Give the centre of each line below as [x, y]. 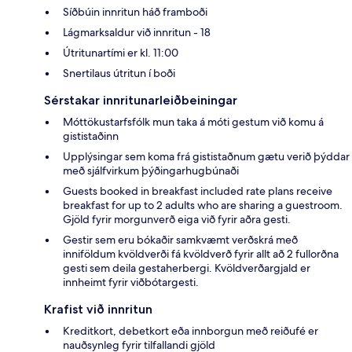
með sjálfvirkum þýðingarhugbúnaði [151, 171]
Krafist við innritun [98, 310]
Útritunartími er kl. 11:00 [121, 53]
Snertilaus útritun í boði [119, 73]
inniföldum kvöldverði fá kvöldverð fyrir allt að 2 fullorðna [201, 254]
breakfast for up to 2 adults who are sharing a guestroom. [203, 205]
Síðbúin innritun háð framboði [135, 12]
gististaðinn [91, 136]
